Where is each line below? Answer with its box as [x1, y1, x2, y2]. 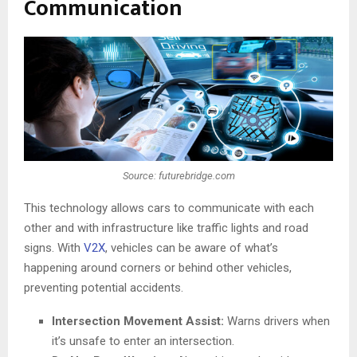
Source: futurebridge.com [122, 169, 235, 182]
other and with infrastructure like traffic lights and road [24, 221, 308, 236]
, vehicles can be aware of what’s [105, 241, 278, 256]
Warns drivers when [224, 314, 330, 329]
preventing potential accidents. [24, 280, 183, 296]
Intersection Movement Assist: [52, 314, 224, 329]
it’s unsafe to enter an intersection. [52, 334, 234, 349]
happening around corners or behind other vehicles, [24, 261, 292, 276]
